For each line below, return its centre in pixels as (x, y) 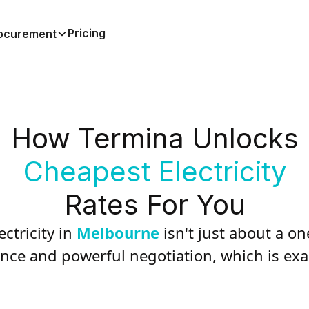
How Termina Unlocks (154, 138)
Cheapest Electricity (154, 171)
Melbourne (120, 232)
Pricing (86, 33)
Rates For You (154, 205)
